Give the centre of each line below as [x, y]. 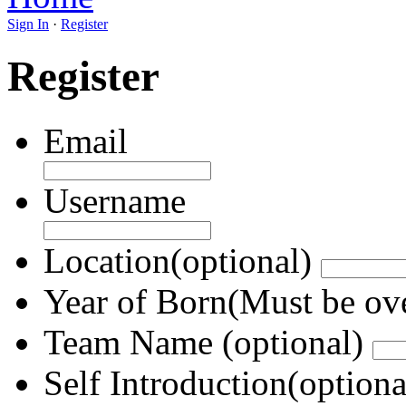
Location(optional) [178, 260]
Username [115, 200]
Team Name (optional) [203, 342]
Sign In [28, 24]
